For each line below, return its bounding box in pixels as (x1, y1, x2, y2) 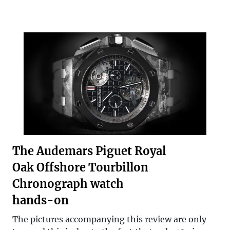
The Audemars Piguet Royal (12, 144, 166, 158)
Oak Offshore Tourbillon (12, 160, 148, 175)
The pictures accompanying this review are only (12, 214, 206, 224)
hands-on (12, 193, 69, 207)
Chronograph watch (12, 177, 124, 191)
